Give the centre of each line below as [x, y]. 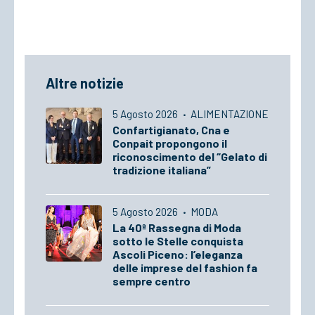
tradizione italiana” [162, 170]
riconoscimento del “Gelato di [190, 156]
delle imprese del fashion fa [185, 268]
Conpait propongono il [170, 143]
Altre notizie [85, 83]
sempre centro [152, 281]
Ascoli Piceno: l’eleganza [178, 254]
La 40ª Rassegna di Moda [177, 227]
